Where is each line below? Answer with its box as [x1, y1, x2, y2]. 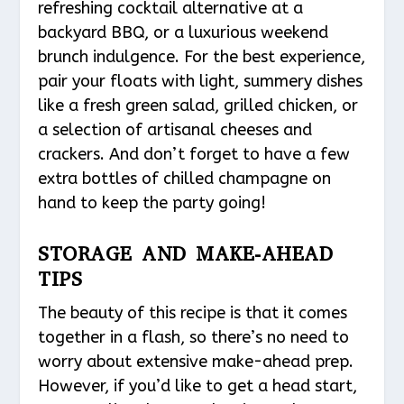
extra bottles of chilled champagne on [38, 169, 332, 189]
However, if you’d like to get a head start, [38, 375, 358, 396]
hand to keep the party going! [38, 193, 267, 214]
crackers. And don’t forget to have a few [38, 144, 351, 165]
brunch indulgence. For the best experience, [38, 47, 366, 68]
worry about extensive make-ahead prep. [38, 351, 354, 372]
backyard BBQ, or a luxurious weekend [38, 23, 329, 43]
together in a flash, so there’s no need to [38, 326, 350, 347]
